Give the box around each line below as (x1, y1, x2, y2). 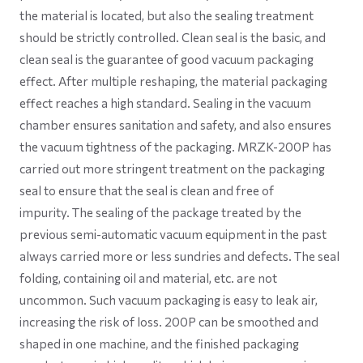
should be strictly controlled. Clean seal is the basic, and (19, 30, 326, 45)
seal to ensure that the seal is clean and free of (19, 183, 274, 199)
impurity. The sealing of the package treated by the (19, 205, 301, 220)
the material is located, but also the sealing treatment (19, 8, 314, 23)
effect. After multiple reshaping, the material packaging (19, 74, 327, 89)
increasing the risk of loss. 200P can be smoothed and (19, 314, 318, 330)
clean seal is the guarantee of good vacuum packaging (19, 52, 314, 67)
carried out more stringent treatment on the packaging (19, 161, 325, 177)
